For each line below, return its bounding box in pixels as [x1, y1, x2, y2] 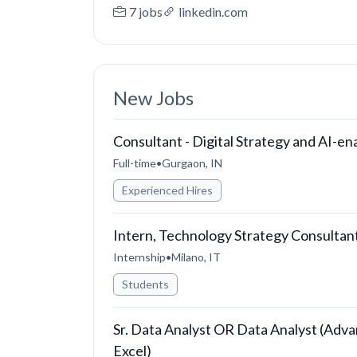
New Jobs [113, 86, 194, 109]
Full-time [113, 156, 156, 170]
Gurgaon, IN [162, 156, 222, 170]
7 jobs [129, 4, 163, 19]
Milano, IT [171, 250, 221, 264]
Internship [113, 250, 166, 264]
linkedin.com [178, 4, 248, 19]
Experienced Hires [122, 183, 213, 197]
